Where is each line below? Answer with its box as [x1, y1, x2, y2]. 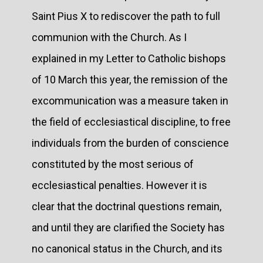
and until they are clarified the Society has [32, 221, 225, 234]
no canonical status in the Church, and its [32, 242, 222, 255]
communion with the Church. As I [32, 31, 187, 43]
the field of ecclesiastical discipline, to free [32, 115, 231, 128]
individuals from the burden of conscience [32, 136, 229, 149]
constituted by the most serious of [32, 157, 194, 170]
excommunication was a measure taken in [32, 94, 228, 107]
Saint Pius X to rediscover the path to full [32, 9, 220, 22]
